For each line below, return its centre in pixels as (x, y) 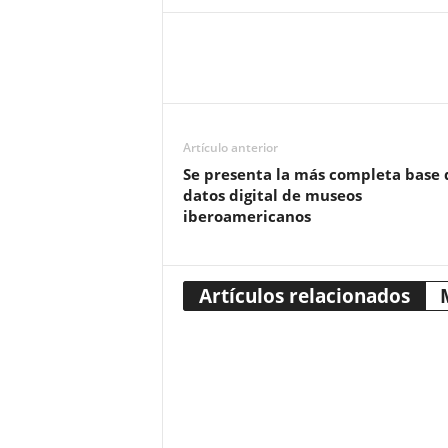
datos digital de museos (272, 195)
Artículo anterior (230, 147)
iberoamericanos (246, 216)
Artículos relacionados (304, 296)
